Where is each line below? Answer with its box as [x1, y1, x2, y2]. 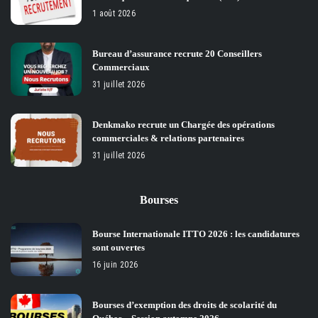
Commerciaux [92, 62, 150, 73]
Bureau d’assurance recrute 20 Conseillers [92, 48, 262, 60]
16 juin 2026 [92, 260, 138, 270]
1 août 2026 [92, 9, 136, 19]
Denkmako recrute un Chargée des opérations [92, 119, 275, 131]
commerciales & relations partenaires [92, 133, 244, 144]
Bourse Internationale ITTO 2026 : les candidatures [92, 229, 300, 240]
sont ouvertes [92, 242, 145, 253]
